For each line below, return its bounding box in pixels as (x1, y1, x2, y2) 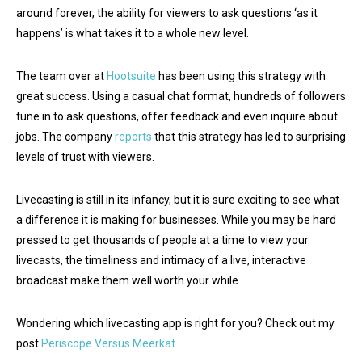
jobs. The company (16, 129, 115, 143)
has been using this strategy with (156, 69, 326, 82)
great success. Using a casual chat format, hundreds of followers (16, 89, 346, 103)
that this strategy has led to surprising (152, 129, 346, 143)
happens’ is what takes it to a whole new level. (16, 26, 249, 40)
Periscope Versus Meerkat (41, 336, 175, 350)
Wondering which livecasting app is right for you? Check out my (16, 316, 335, 330)
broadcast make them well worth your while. (16, 273, 241, 287)
